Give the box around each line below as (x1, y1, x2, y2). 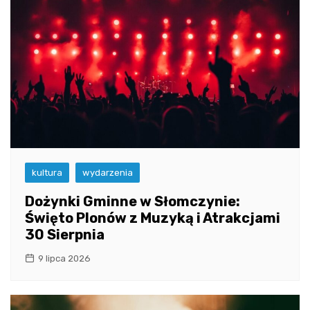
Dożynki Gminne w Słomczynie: (25, 193, 240, 210)
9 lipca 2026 (38, 253, 91, 264)
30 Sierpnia (25, 226, 104, 244)
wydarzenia (82, 167, 133, 179)
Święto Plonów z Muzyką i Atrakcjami (25, 210, 280, 227)
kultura (32, 167, 62, 179)
